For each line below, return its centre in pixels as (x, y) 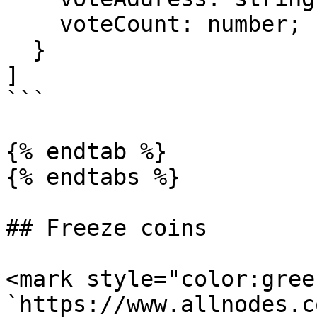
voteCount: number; (33, 24)
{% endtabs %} (93, 177)
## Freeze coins (106, 228)
